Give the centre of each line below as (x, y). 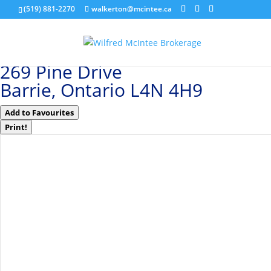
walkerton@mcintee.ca (132, 9)
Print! (16, 127)
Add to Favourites (39, 113)
